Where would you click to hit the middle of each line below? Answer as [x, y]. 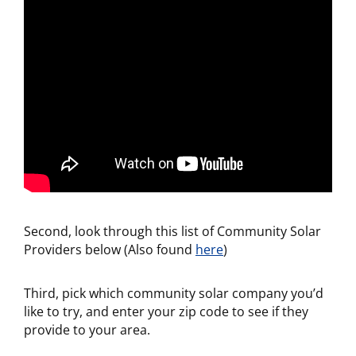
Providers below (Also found [110, 250]
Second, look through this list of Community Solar [172, 231]
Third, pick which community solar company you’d [174, 293]
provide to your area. [87, 330]
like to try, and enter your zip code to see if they [166, 311]
